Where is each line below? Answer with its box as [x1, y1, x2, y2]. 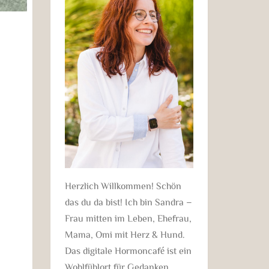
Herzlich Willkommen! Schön [64, 180, 181, 190]
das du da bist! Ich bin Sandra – [64, 196, 192, 207]
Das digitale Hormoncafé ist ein [64, 245, 192, 255]
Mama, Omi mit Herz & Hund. [64, 229, 185, 239]
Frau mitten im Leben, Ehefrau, [64, 213, 192, 223]
